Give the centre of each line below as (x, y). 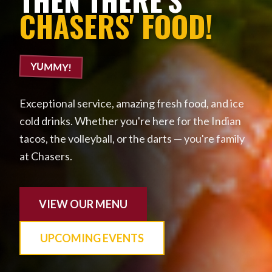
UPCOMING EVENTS (92, 238)
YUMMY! (51, 67)
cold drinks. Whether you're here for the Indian (130, 121)
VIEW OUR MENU (83, 204)
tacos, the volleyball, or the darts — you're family (132, 139)
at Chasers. (46, 156)
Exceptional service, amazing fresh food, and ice (132, 104)
